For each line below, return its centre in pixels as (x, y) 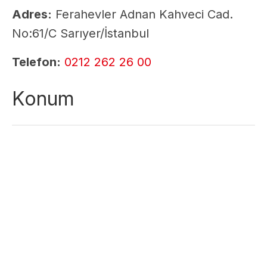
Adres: (32, 15)
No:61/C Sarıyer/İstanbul (80, 34)
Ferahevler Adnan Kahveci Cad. (142, 15)
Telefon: (36, 62)
